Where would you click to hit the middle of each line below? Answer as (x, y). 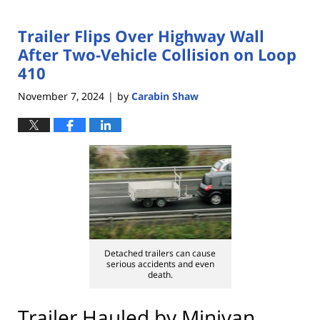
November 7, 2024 (61, 96)
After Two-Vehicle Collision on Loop (157, 55)
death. (160, 274)
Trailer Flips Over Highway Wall (141, 36)
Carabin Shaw (165, 96)
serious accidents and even (160, 264)
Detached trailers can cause (160, 253)
